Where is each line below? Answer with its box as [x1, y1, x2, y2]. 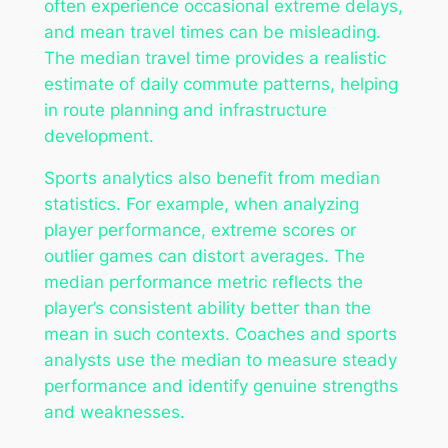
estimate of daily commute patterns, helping [43, 73, 398, 94]
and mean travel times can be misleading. [43, 21, 381, 42]
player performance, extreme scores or [43, 220, 356, 241]
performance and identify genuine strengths [43, 376, 398, 397]
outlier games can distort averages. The [43, 246, 365, 267]
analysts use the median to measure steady [43, 350, 397, 371]
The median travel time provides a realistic [43, 47, 386, 68]
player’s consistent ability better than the [43, 298, 371, 319]
